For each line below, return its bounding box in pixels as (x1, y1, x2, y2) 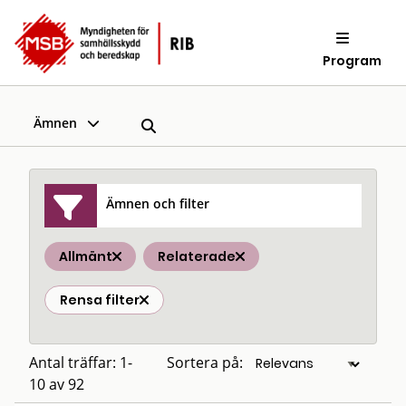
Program (323, 51, 382, 70)
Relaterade (158, 247, 236, 266)
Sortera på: (167, 353, 243, 372)
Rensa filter (60, 291, 140, 309)
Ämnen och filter (106, 194, 210, 212)
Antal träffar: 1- (29, 353, 132, 372)
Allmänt (59, 247, 112, 266)
